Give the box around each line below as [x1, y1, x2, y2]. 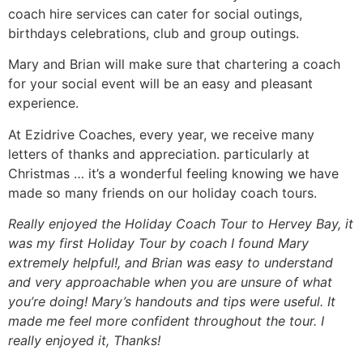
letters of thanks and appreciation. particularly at [8, 145, 310, 162]
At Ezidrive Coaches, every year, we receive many [8, 126, 314, 143]
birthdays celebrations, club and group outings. [8, 24, 299, 41]
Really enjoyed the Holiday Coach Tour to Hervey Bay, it [8, 216, 353, 233]
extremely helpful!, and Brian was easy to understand [8, 254, 333, 271]
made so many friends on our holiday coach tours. [8, 184, 317, 201]
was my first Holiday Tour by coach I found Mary [8, 235, 309, 252]
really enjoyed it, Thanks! [8, 332, 160, 349]
